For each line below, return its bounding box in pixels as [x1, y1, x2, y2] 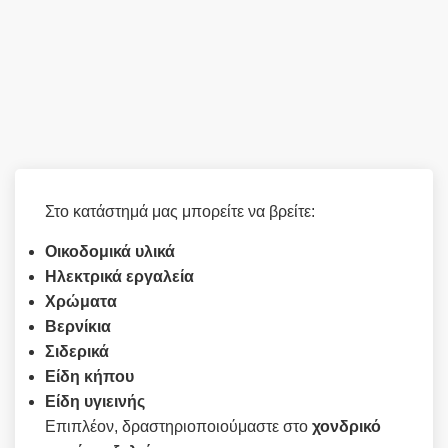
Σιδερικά [45, 343, 109, 360]
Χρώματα [45, 293, 117, 310]
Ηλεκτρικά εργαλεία [45, 268, 194, 285]
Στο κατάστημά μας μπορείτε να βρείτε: [45, 203, 315, 220]
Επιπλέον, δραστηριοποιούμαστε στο [45, 418, 312, 435]
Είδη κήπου [45, 368, 134, 385]
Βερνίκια [45, 318, 115, 335]
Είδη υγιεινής [45, 393, 149, 410]
